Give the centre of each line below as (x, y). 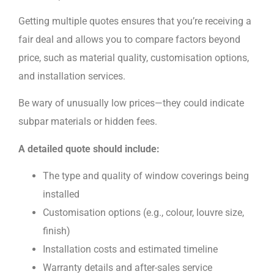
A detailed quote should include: (89, 149)
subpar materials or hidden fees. (88, 122)
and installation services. (73, 76)
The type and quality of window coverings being (146, 176)
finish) (57, 231)
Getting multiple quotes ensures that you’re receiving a (135, 21)
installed (61, 194)
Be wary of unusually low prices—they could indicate (131, 103)
